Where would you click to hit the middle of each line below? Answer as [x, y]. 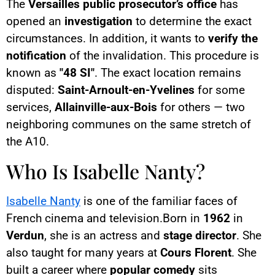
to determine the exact [192, 21]
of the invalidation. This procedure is [163, 56]
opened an [35, 21]
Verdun [25, 235]
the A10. [28, 142]
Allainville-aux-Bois [106, 107]
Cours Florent [196, 252]
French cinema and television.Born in [105, 218]
